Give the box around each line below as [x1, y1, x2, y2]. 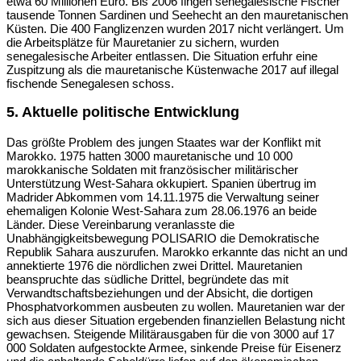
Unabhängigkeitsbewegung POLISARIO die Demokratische [6, 230, 319, 245]
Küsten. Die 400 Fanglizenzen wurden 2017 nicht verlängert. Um [6, 21, 344, 35]
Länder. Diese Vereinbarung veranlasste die [6, 217, 234, 231]
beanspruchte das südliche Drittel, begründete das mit [6, 272, 288, 286]
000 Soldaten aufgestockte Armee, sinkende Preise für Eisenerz [6, 340, 342, 355]
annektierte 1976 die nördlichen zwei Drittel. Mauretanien [6, 258, 302, 272]
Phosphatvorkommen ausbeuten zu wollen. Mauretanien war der [6, 299, 345, 313]
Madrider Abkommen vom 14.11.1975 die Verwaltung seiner [6, 189, 319, 204]
